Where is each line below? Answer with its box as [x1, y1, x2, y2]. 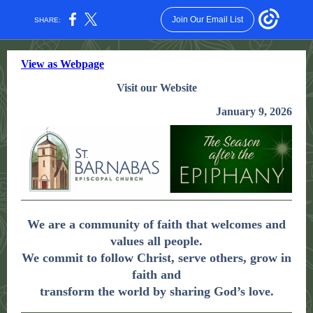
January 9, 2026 [216, 105, 292, 117]
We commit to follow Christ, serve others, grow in [22, 251, 291, 265]
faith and [132, 268, 181, 282]
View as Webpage [21, 58, 104, 70]
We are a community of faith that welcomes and [27, 217, 286, 231]
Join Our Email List [171, 15, 243, 24]
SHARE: [30, 15, 66, 24]
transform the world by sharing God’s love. [39, 284, 274, 298]
